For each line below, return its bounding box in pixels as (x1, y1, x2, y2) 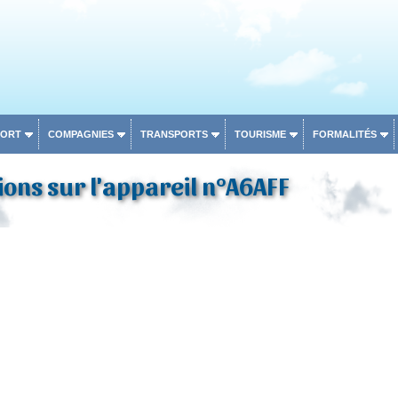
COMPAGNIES (47, 129, 114, 139)
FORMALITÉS (312, 129, 377, 139)
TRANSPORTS (139, 129, 208, 139)
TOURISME (234, 129, 286, 139)
